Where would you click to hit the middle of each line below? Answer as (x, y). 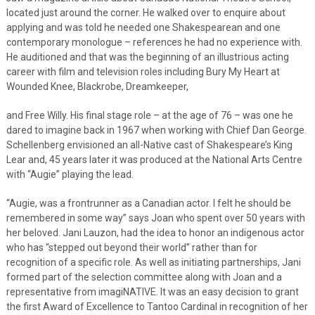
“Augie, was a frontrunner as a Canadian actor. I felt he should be (148, 203)
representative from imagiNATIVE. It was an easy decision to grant (152, 291)
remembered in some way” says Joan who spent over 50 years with (155, 218)
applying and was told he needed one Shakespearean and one (143, 27)
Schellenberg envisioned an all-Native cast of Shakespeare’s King (149, 144)
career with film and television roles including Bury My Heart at (143, 71)
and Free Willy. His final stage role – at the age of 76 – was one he (149, 115)
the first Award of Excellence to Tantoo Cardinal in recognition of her (157, 306)
